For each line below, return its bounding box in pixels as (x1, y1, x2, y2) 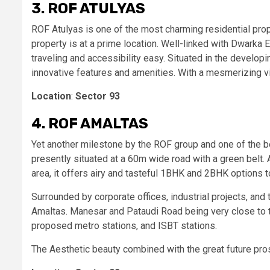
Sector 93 (75, 90, 120, 102)
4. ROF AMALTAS (31, 115, 151, 132)
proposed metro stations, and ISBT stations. (31, 220, 219, 231)
